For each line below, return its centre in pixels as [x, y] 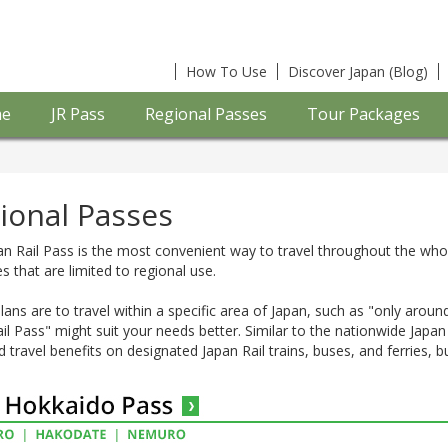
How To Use [226, 71]
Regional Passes [206, 114]
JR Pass [78, 114]
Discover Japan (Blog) [358, 71]
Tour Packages [363, 114]
